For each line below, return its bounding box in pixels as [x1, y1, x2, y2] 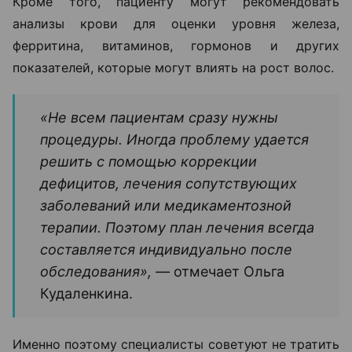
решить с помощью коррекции [40, 152, 257, 170]
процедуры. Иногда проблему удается [40, 130, 309, 148]
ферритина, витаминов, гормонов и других [13, 37, 339, 53]
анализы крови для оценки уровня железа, [13, 15, 339, 31]
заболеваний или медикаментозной [40, 196, 291, 214]
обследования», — [40, 262, 170, 280]
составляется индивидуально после [40, 240, 292, 258]
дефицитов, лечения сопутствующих [40, 174, 297, 192]
